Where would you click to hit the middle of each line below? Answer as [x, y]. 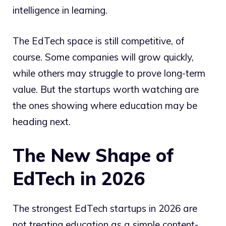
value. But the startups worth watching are [106, 89]
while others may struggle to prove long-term [109, 73]
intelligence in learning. [60, 10]
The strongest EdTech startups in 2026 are [105, 209]
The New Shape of [93, 155]
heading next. [42, 121]
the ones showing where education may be [105, 105]
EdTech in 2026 [79, 179]
